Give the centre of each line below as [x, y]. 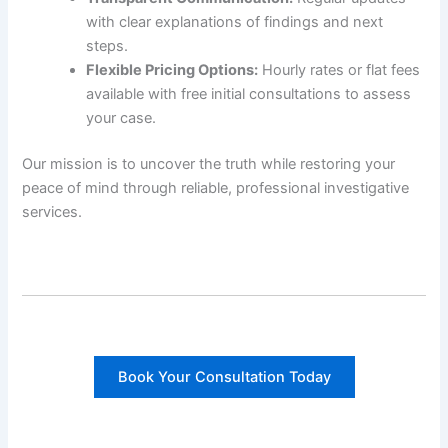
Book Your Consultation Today [224, 377]
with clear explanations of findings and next [235, 22]
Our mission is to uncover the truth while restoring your [209, 164]
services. [52, 212]
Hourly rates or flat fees [339, 70]
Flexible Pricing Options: [172, 70]
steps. [107, 46]
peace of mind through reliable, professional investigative [216, 188]
